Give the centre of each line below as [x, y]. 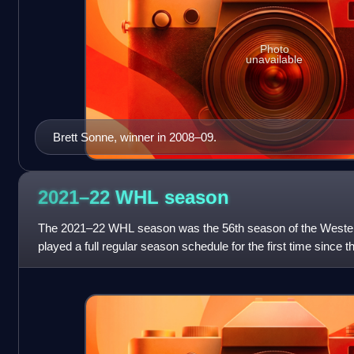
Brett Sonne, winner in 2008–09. [134, 137]
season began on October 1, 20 [119, 264]
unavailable [275, 60]
